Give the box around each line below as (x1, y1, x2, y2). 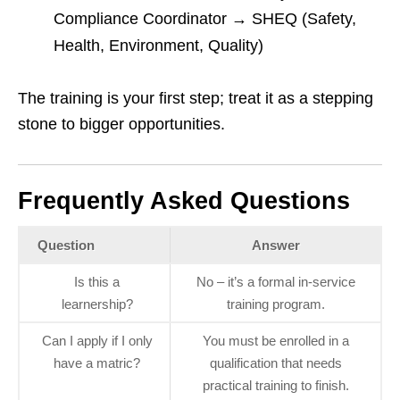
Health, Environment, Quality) (54, 37, 263, 55)
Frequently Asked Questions (18, 187, 350, 215)
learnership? (61, 296, 133, 312)
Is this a (74, 274, 120, 290)
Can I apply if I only (41, 333, 153, 349)
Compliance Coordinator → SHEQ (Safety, (54, 10, 356, 29)
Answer (251, 237, 300, 254)
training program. (226, 296, 325, 312)
